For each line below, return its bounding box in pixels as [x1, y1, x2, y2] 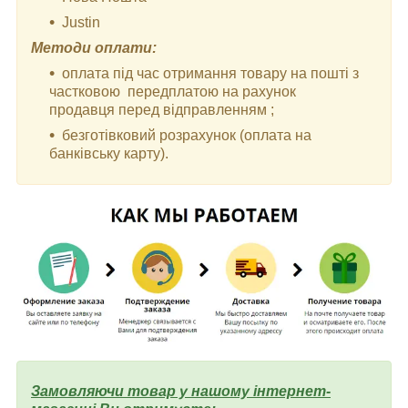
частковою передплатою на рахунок [49, 83, 296, 99]
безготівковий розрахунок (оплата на [62, 127, 311, 143]
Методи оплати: [31, 39, 157, 56]
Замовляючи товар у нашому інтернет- [31, 382, 331, 399]
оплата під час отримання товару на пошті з [62, 65, 359, 81]
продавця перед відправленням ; [49, 101, 278, 117]
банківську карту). [49, 145, 168, 161]
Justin [62, 14, 104, 30]
